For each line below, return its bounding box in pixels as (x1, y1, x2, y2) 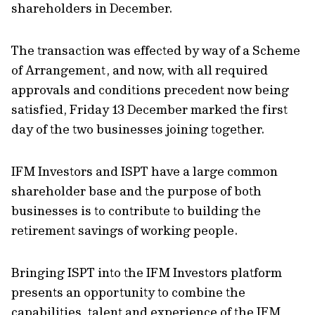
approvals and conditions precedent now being (11, 82, 289, 98)
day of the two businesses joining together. (11, 121, 267, 137)
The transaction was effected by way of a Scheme (11, 42, 300, 58)
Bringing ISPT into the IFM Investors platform (11, 264, 282, 281)
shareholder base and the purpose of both (11, 183, 262, 199)
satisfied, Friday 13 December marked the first (11, 101, 288, 117)
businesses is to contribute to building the (11, 202, 261, 219)
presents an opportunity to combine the (11, 284, 245, 300)
